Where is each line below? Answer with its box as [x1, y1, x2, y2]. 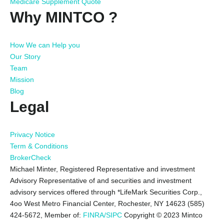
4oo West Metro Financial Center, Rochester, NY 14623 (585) [10, 199, 204, 208]
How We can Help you [10, 41, 80, 49]
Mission [10, 75, 34, 84]
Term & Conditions [10, 142, 68, 150]
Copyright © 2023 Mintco [122, 211, 202, 219]
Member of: [42, 211, 83, 219]
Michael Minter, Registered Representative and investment [10, 165, 195, 173]
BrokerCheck [10, 153, 51, 162]
